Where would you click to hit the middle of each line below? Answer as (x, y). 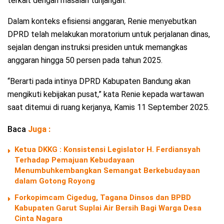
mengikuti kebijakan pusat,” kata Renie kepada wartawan (106, 94)
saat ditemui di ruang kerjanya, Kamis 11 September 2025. (108, 107)
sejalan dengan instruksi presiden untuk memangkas (97, 47)
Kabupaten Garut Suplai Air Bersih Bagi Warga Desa (108, 208)
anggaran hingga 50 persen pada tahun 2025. (85, 60)
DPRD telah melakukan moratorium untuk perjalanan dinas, (109, 34)
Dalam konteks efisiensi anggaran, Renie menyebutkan (102, 21)
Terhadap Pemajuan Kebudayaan (74, 160)
